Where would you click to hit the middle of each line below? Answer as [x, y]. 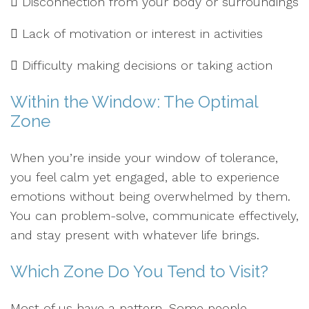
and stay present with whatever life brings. [135, 235]
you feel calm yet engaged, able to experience [145, 177]
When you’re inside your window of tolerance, [144, 158]
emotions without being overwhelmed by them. [150, 196]
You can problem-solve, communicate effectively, [154, 216]
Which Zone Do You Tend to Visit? [139, 271]
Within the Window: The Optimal [134, 102]
